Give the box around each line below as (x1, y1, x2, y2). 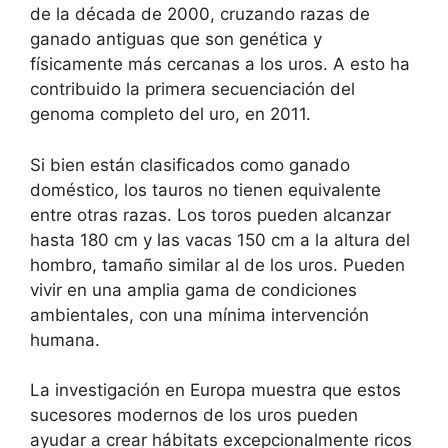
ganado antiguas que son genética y (30, 29, 322, 50)
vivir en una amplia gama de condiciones (30, 279, 357, 300)
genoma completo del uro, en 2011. (30, 104, 311, 125)
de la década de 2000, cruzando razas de (30, 4, 370, 25)
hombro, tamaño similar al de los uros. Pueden (30, 254, 405, 275)
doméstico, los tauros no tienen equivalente (30, 179, 381, 200)
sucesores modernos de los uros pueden (30, 405, 358, 426)
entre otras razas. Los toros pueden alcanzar (30, 204, 391, 225)
